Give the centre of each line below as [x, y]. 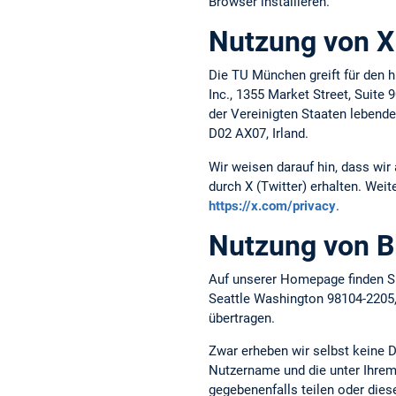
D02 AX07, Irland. [259, 134]
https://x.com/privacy [272, 206]
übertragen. [242, 318]
